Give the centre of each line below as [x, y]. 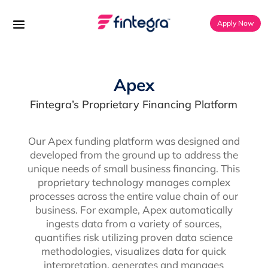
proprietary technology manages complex [134, 182]
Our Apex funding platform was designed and [134, 141]
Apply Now [236, 23]
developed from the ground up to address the [134, 155]
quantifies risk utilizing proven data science [134, 237]
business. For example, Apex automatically [134, 210]
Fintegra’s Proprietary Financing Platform [134, 105]
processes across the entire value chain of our [134, 196]
